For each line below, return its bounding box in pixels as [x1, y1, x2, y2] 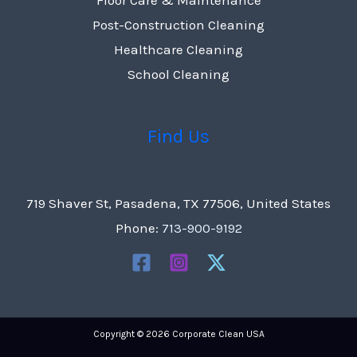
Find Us [147, 124, 210, 147]
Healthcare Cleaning [114, 41, 243, 57]
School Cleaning [127, 65, 229, 82]
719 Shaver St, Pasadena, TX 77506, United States [26, 195, 331, 212]
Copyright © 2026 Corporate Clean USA [92, 328, 265, 340]
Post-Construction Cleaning [92, 16, 265, 33]
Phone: [115, 220, 162, 237]
